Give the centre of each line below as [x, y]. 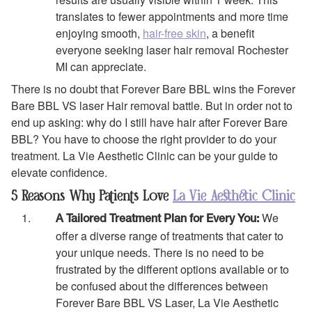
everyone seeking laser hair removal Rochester [172, 50]
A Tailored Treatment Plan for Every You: [157, 219]
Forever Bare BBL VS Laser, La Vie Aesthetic [167, 302]
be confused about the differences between [162, 286]
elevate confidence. [61, 173]
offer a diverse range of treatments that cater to [170, 235]
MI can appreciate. [101, 67]
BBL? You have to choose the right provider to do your [144, 139]
